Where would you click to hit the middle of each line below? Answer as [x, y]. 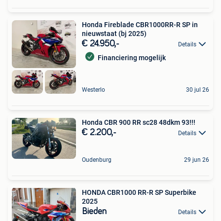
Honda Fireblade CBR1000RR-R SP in [140, 24]
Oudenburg [97, 160]
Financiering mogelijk [132, 57]
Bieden [94, 212]
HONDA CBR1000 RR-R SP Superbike [139, 193]
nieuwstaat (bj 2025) [114, 33]
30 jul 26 [198, 90]
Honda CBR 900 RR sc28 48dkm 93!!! [139, 122]
